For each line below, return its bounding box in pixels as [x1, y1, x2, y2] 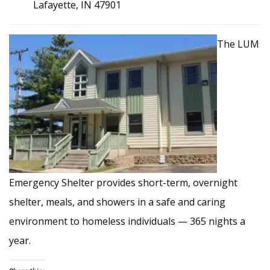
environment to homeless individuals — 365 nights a [9, 215, 245, 228]
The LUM [217, 37, 259, 51]
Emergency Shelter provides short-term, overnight [9, 176, 237, 189]
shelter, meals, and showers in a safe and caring [9, 195, 225, 209]
